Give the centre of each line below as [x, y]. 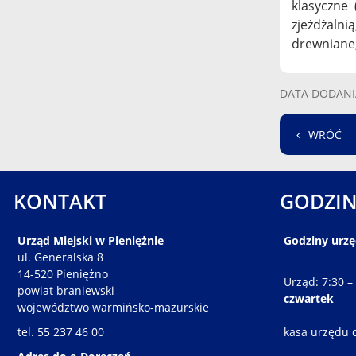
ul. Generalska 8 [60, 257]
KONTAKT [60, 201]
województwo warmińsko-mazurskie [113, 308]
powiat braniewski [66, 291]
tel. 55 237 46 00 [61, 332]
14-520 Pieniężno [63, 274]
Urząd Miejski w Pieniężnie [91, 241]
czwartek [309, 299]
